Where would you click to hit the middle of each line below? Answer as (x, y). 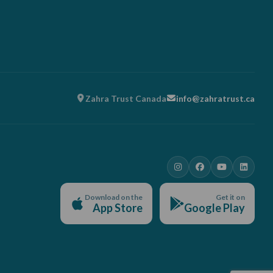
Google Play (214, 207)
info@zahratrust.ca (215, 98)
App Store (118, 207)
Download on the (114, 197)
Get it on (230, 197)
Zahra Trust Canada (126, 98)
